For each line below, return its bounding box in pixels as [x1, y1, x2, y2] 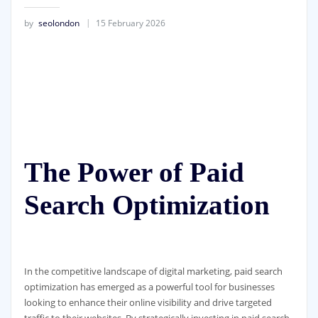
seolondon [38, 16, 79, 29]
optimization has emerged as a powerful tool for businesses [23, 280, 275, 293]
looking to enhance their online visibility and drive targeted [23, 295, 272, 309]
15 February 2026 [95, 16, 165, 29]
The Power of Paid [23, 156, 244, 187]
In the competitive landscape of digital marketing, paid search [23, 264, 283, 278]
